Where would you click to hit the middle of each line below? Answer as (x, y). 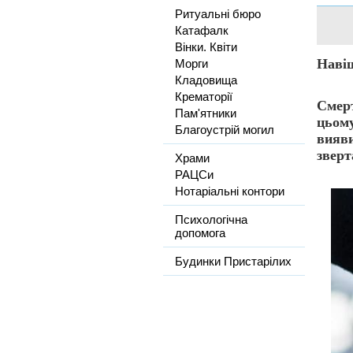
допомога (200, 233)
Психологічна (211, 219)
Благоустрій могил (225, 130)
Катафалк (202, 30)
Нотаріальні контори (230, 191)
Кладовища (206, 80)
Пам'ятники (206, 113)
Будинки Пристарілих (233, 261)
